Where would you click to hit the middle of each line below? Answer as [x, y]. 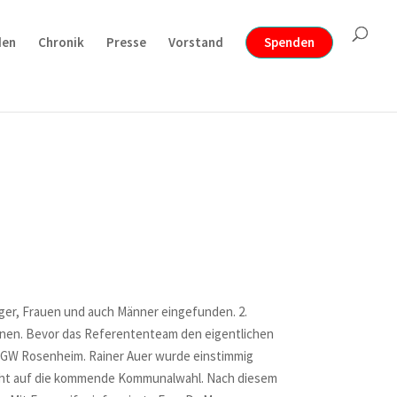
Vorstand [196, 42]
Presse [126, 42]
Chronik [61, 42]
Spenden [289, 42]
